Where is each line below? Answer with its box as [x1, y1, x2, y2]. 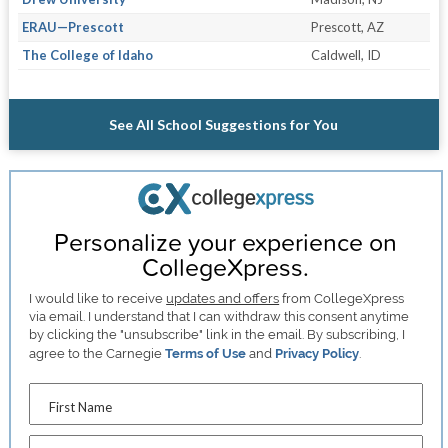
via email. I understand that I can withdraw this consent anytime [29, 308, 410, 324]
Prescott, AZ [310, 19, 384, 36]
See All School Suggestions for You [109, 116, 339, 134]
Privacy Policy [275, 345, 360, 361]
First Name [49, 398, 113, 415]
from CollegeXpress [279, 290, 405, 306]
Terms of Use [165, 345, 247, 361]
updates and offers [166, 290, 280, 306]
